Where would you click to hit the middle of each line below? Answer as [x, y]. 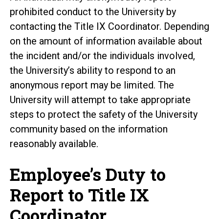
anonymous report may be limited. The [92, 85]
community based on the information [89, 129]
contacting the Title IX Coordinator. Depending [109, 26]
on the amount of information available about [106, 41]
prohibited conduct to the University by [93, 11]
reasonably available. [54, 143]
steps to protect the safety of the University [104, 114]
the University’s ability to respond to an [93, 70]
